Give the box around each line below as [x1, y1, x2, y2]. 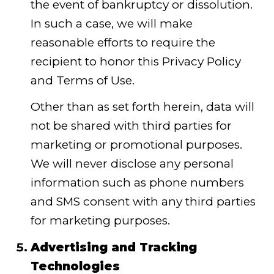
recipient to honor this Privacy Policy [30, 54, 241, 68]
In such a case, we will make [30, 16, 193, 31]
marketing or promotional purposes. [30, 138, 242, 152]
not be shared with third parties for [30, 119, 232, 133]
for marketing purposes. [30, 213, 170, 228]
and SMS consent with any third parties [30, 194, 256, 209]
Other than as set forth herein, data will [30, 100, 254, 114]
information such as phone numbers [30, 176, 244, 190]
